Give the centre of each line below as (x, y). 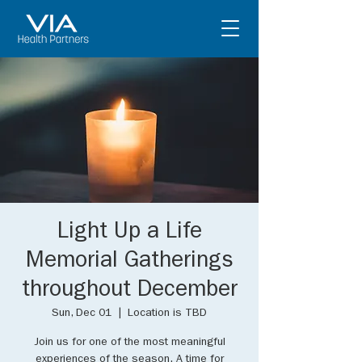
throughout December (129, 292)
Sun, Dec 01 (82, 314)
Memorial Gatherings (129, 263)
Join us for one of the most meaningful (129, 343)
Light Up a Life (129, 234)
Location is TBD (167, 314)
